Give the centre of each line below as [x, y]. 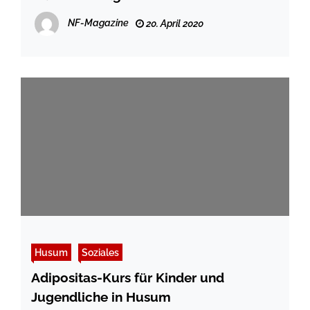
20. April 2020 [174, 24]
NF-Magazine [98, 23]
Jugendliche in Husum [101, 297]
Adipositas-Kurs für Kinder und [128, 278]
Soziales [100, 253]
